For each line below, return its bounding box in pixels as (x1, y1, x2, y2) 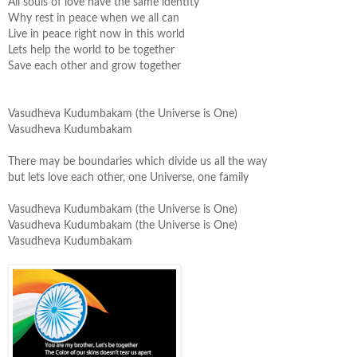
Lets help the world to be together (8, 44, 175, 56)
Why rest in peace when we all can (8, 12, 179, 24)
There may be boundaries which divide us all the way (8, 155, 267, 167)
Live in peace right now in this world (8, 28, 185, 40)
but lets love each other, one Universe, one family (8, 171, 249, 183)
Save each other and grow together (8, 60, 181, 72)
